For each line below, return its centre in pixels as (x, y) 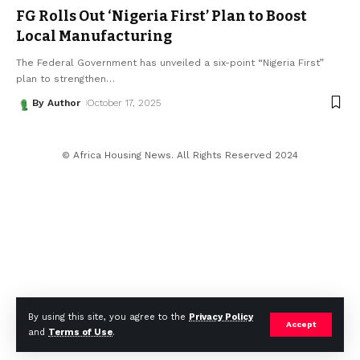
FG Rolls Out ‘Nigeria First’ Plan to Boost (162, 16)
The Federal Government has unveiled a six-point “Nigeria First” (170, 62)
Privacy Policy (221, 317)
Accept (301, 324)
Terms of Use (80, 332)
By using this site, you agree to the (108, 317)
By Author (56, 102)
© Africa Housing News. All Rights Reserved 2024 (180, 155)
